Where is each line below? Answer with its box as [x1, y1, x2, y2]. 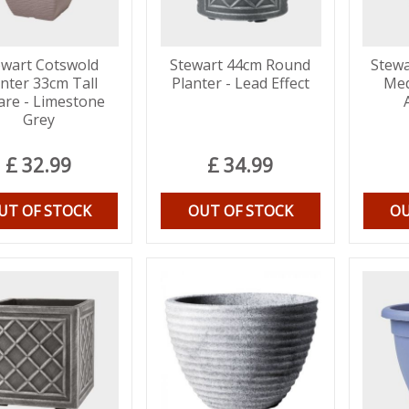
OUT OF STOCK [187, 200, 293, 221]
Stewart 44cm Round [170, 54, 311, 75]
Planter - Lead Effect [171, 72, 309, 93]
